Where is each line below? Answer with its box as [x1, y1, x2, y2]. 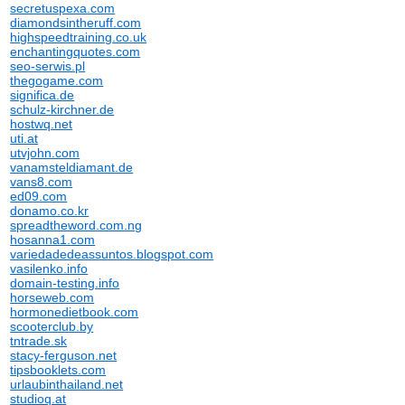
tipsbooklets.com [10, 363, 107, 377]
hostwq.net [10, 117, 73, 131]
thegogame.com [10, 73, 104, 88]
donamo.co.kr [10, 203, 89, 218]
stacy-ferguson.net [10, 348, 118, 363]
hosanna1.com [10, 232, 96, 247]
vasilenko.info [10, 261, 89, 276]
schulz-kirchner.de [10, 102, 115, 117]
